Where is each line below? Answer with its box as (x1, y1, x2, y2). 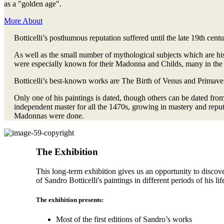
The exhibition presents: (36, 196, 103, 204)
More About (4, 16, 42, 25)
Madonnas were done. (14, 111, 84, 120)
